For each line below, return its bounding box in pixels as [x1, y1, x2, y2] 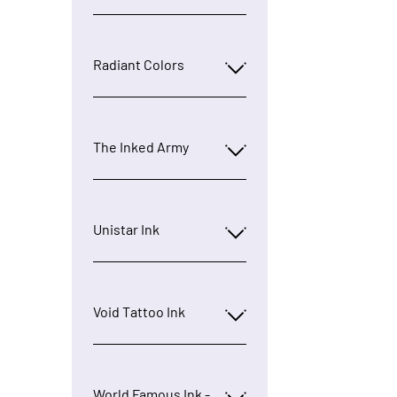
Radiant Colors [92, 56, 184, 73]
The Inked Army [92, 138, 189, 155]
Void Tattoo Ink [92, 303, 185, 320]
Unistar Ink [92, 221, 160, 237]
